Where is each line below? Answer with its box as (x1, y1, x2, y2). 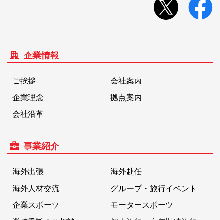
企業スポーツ (12, 201, 59, 210)
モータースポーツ (110, 201, 173, 210)
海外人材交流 (12, 184, 59, 193)
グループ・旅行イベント (110, 184, 197, 193)
